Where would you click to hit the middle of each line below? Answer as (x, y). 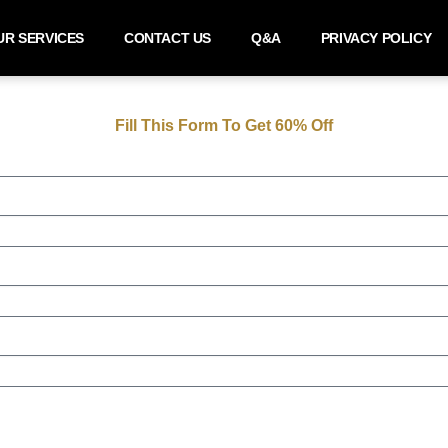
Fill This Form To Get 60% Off (224, 125)
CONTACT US (168, 38)
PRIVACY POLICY (376, 38)
